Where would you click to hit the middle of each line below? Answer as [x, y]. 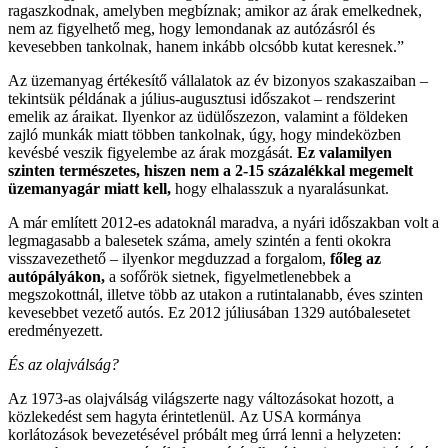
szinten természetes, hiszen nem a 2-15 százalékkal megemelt [210, 170]
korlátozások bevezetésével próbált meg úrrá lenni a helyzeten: [204, 434]
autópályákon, [56, 276]
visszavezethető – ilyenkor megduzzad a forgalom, [169, 258]
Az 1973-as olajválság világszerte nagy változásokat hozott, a [201, 398]
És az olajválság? [63, 364]
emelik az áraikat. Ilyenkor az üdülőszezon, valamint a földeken [208, 116]
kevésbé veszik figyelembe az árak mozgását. [152, 152]
